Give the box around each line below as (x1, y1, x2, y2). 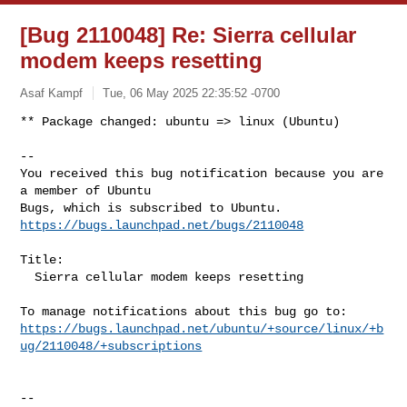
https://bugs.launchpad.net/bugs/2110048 (20, 217, 304, 233)
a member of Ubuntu (20, 183, 152, 198)
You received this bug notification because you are (20, 165, 384, 181)
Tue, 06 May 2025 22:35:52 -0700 (103, 85, 281, 100)
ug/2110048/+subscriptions (20, 338, 203, 353)
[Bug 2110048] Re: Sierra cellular (20, 23, 357, 47)
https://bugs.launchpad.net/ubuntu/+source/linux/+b (20, 321, 384, 336)
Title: (20, 252, 65, 267)
